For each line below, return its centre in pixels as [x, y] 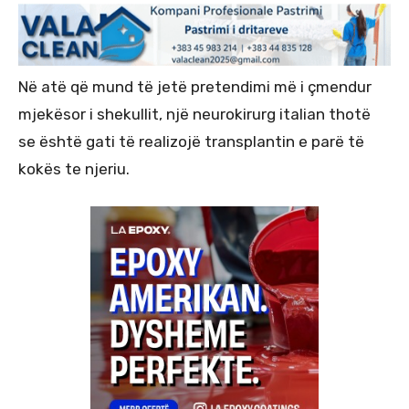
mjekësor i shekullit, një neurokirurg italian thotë [194, 114]
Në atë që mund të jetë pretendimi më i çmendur [195, 86]
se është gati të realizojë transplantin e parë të [191, 141]
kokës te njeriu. [74, 168]
